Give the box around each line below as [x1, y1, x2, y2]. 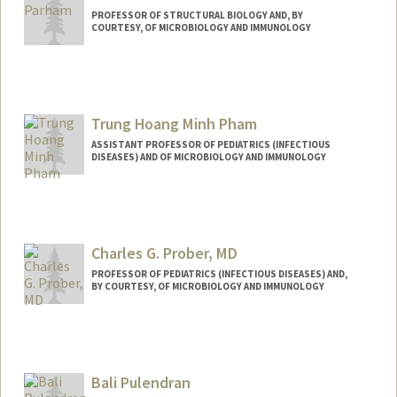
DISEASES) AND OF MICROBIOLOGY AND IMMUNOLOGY [90, 151, 326, 164]
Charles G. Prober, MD [90, 242, 237, 263]
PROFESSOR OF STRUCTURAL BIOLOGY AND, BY [90, 9, 303, 22]
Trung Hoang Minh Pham [90, 113, 257, 135]
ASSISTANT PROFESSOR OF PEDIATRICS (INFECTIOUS [90, 138, 331, 152]
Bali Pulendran [90, 371, 191, 393]
